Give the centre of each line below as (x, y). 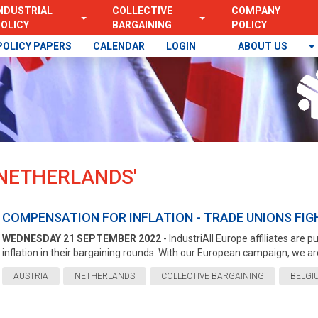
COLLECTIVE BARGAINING (212, 276)
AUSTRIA (31, 276)
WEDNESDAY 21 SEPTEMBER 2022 (81, 238)
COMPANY (256, 11)
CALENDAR (119, 46)
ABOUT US (264, 46)
